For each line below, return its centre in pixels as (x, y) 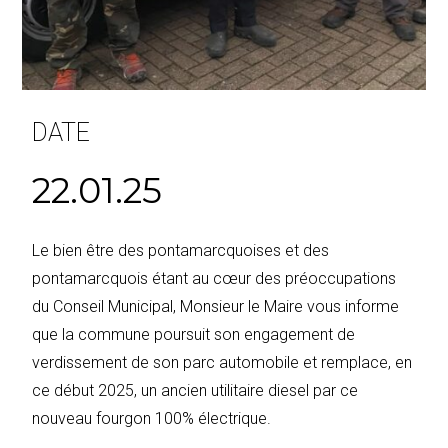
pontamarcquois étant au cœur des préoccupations (214, 278)
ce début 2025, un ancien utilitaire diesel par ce (195, 390)
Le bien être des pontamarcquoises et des (181, 250)
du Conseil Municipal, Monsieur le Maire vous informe (216, 306)
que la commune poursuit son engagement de (194, 334)
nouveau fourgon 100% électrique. (152, 418)
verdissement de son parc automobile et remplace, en (222, 362)
